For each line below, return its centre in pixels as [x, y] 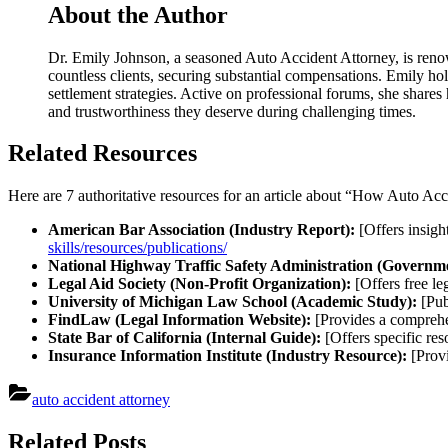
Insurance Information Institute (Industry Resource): [227, 356]
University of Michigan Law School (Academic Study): [232, 302]
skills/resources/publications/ [137, 248]
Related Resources [102, 153]
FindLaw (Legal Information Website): [179, 320]
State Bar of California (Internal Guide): [184, 338]
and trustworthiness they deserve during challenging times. [232, 111]
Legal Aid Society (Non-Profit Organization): [199, 284]
